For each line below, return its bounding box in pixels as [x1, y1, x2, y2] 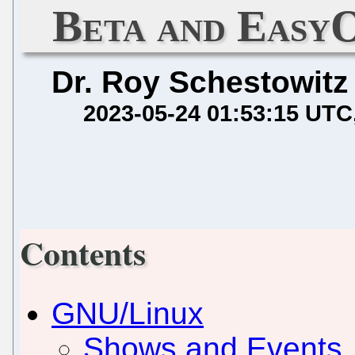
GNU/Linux [52, 296, 204, 330]
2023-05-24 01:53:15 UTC [83, 99, 353, 126]
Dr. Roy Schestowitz [52, 64, 349, 99]
